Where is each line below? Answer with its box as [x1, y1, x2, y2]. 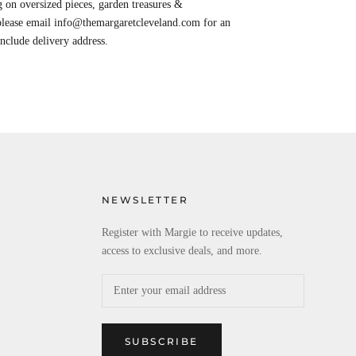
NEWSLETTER [102, 194, 188, 206]
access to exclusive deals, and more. [102, 245, 262, 257]
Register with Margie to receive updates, [102, 226, 283, 238]
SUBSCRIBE [125, 335, 199, 347]
